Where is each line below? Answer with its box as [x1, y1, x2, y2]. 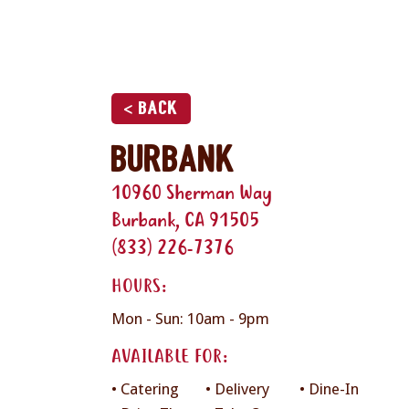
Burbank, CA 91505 [111, 208, 259, 236]
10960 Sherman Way [111, 181, 272, 208]
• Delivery [205, 380, 269, 398]
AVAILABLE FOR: [111, 345, 227, 372]
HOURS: [111, 275, 166, 301]
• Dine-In [299, 380, 359, 398]
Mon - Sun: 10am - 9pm [111, 309, 269, 328]
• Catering [111, 380, 179, 398]
